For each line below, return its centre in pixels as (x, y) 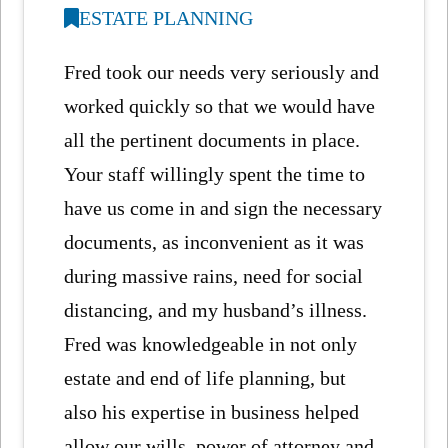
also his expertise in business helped (212, 412)
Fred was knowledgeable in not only (211, 344)
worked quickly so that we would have (220, 106)
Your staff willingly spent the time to (215, 174)
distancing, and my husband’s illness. (218, 310)
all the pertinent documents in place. (215, 140)
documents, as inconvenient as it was (214, 242)
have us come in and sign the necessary (223, 208)
